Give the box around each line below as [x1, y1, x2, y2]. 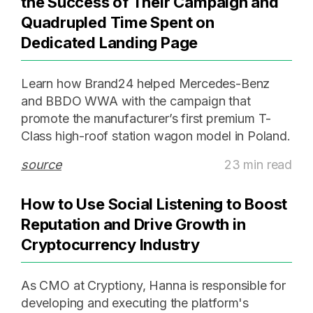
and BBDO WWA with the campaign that [21, 94, 251, 109]
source [21, 157, 61, 173]
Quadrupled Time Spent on [21, 13, 214, 32]
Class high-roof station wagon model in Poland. [21, 129, 291, 144]
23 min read [224, 157, 292, 173]
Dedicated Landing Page [21, 34, 198, 52]
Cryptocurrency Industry [21, 235, 200, 254]
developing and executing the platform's [21, 296, 249, 311]
